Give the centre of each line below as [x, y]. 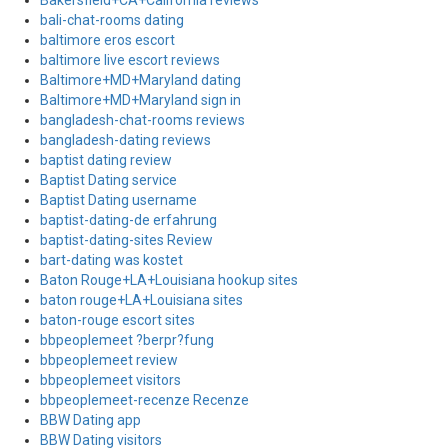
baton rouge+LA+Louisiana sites [141, 300]
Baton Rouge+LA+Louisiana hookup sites [169, 280]
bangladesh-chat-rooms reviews [142, 120]
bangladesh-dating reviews [125, 140]
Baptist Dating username [118, 200]
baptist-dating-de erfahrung [128, 220]
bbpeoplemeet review [109, 360]
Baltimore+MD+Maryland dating [140, 80]
